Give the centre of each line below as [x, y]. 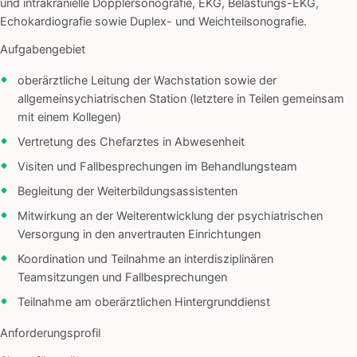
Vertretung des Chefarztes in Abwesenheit [131, 142]
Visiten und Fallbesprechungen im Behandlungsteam [157, 167]
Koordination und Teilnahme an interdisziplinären [145, 259]
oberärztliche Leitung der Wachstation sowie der [147, 81]
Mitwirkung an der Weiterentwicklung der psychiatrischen [170, 216]
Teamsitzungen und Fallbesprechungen [122, 278]
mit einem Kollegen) [69, 118]
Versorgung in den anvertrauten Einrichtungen [139, 235]
